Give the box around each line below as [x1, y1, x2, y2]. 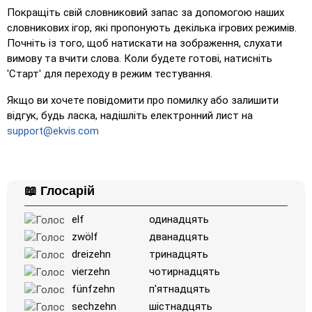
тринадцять [149, 248, 209, 260]
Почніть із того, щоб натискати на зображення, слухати [7, 37, 282, 49]
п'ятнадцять [149, 283, 211, 295]
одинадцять [149, 213, 210, 226]
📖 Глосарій [24, 184, 95, 198]
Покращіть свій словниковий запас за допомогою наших [7, 6, 284, 19]
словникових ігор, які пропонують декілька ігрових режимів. [7, 22, 297, 34]
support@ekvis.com [7, 125, 99, 137]
